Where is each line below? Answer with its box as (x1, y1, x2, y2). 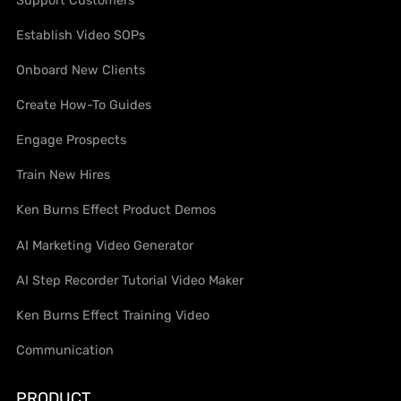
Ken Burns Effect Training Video (16, 306, 210, 323)
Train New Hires (16, 166, 111, 183)
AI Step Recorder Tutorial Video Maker (16, 271, 244, 288)
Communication (16, 341, 115, 358)
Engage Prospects (16, 132, 127, 149)
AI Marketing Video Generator (16, 236, 194, 253)
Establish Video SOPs (16, 27, 146, 44)
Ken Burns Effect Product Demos (16, 201, 217, 218)
